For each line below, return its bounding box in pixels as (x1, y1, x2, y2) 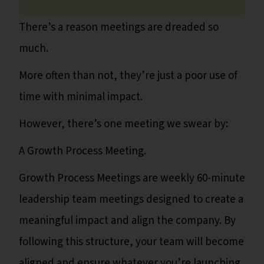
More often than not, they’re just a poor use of (19, 68, 237, 84)
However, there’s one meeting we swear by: (19, 116, 228, 133)
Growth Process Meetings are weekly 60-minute (19, 170, 245, 187)
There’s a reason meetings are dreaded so (19, 19, 219, 36)
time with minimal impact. (19, 89, 143, 105)
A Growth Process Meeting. (19, 143, 146, 160)
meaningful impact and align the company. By (19, 213, 236, 229)
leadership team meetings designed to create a (19, 192, 243, 208)
